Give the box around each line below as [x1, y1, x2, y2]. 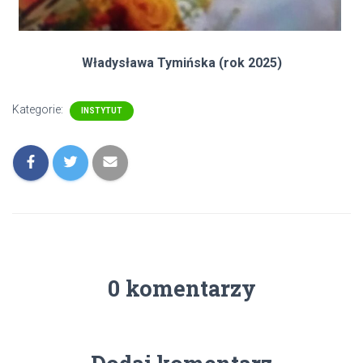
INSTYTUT [81, 105, 122, 115]
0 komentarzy [107, 273, 256, 302]
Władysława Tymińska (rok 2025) [81, 54, 282, 70]
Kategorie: [12, 102, 66, 116]
